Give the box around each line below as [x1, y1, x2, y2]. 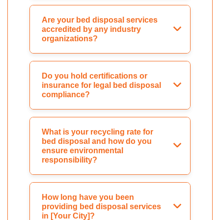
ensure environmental [42, 146, 123, 155]
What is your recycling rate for [42, 128, 153, 137]
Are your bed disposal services [42, 16, 158, 25]
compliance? [42, 90, 90, 99]
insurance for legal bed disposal [42, 81, 161, 90]
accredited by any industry [42, 25, 141, 34]
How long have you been [42, 193, 134, 202]
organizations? [42, 34, 98, 43]
